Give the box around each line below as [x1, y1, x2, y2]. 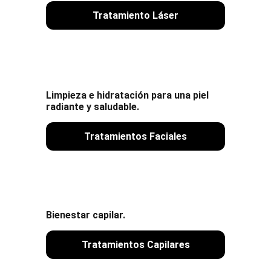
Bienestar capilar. [46, 209, 125, 221]
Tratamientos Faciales [84, 130, 187, 142]
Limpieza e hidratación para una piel [46, 89, 211, 101]
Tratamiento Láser [93, 9, 178, 21]
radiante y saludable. [46, 100, 139, 113]
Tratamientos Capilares [81, 239, 190, 250]
